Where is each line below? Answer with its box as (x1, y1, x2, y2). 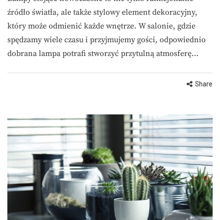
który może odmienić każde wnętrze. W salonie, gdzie (7, 21, 195, 31)
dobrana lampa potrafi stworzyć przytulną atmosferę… (7, 49, 198, 59)
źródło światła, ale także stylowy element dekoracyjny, (7, 7, 197, 18)
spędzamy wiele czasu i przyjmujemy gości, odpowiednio (7, 35, 206, 45)
